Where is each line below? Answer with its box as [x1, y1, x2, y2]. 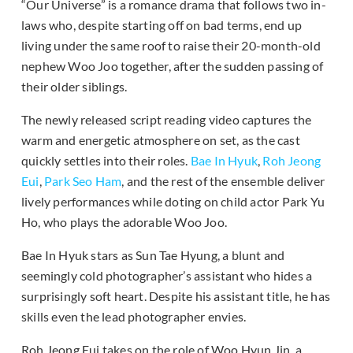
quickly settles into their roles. [21, 153, 191, 169]
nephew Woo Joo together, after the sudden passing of [21, 58, 324, 74]
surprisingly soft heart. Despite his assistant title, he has [21, 288, 331, 304]
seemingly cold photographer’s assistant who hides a [21, 268, 313, 284]
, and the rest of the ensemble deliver [121, 173, 325, 189]
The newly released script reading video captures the [21, 112, 312, 128]
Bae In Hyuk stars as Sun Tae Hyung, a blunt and [21, 247, 285, 263]
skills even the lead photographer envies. [21, 309, 247, 325]
